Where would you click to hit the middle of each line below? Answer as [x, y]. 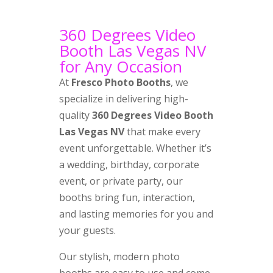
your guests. [87, 230]
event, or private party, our [121, 181]
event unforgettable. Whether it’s [135, 148]
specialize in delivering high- [123, 98]
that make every [162, 131]
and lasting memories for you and [136, 214]
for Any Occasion [120, 66]
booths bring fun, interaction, [127, 197]
